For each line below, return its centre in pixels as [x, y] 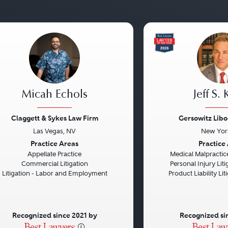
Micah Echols [54, 95]
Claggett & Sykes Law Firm [54, 118]
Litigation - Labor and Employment [54, 173]
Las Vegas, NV [54, 131]
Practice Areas [54, 144]
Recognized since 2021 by [54, 215]
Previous [172, 144]
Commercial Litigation [54, 164]
